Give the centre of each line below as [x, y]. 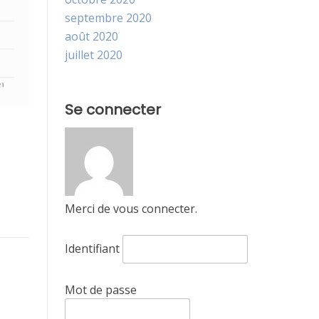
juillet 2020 [94, 55]
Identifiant [92, 249]
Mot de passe [101, 290]
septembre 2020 [108, 18]
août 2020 [91, 37]
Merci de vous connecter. [131, 209]
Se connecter [113, 110]
